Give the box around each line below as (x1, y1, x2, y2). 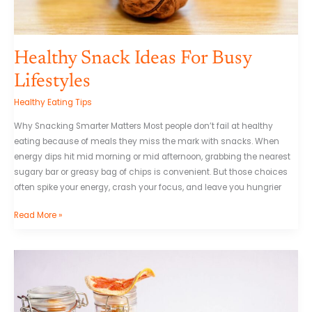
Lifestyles (14, 72, 91, 91)
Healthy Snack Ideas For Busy (14, 49, 251, 68)
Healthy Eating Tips (14, 97, 92, 108)
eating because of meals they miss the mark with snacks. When (14, 136, 279, 148)
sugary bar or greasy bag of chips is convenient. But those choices (14, 166, 288, 178)
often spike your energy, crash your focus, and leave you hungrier (14, 182, 281, 194)
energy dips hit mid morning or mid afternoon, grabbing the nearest (14, 151, 290, 163)
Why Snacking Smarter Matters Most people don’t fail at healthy (14, 120, 273, 132)
